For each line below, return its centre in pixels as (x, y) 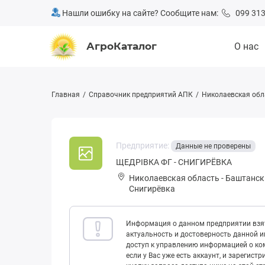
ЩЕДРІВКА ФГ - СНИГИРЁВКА (174, 162)
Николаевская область (174, 178)
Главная (66, 95)
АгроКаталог (122, 46)
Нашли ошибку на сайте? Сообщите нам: (141, 13)
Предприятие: (143, 146)
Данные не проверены (213, 146)
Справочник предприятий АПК (141, 95)
